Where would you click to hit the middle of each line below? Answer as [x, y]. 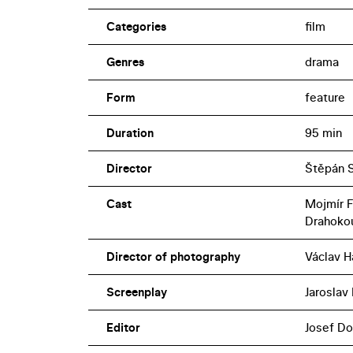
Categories [136, 27]
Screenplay [136, 292]
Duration [130, 133]
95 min [323, 133]
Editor [123, 328]
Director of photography [173, 257]
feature [325, 98]
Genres [125, 62]
